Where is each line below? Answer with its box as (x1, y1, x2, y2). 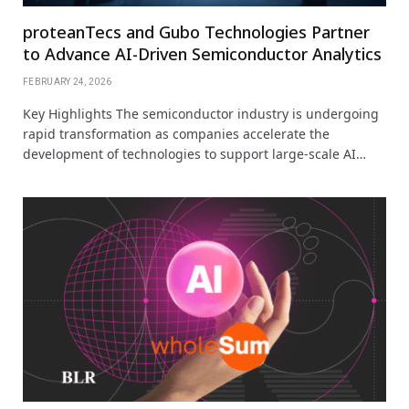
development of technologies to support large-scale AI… (23, 144, 366, 163)
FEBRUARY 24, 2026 (23, 76, 112, 87)
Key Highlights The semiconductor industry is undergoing (23, 104, 379, 122)
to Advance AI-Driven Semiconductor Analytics (23, 42, 382, 65)
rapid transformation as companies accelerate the (23, 124, 330, 142)
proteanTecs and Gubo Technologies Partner (23, 20, 370, 43)
